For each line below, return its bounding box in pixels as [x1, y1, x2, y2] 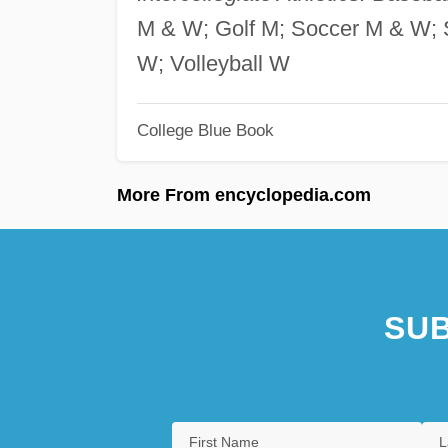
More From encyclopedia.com [117, 184, 371, 205]
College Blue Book [136, 121, 274, 140]
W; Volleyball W [136, 50, 290, 76]
